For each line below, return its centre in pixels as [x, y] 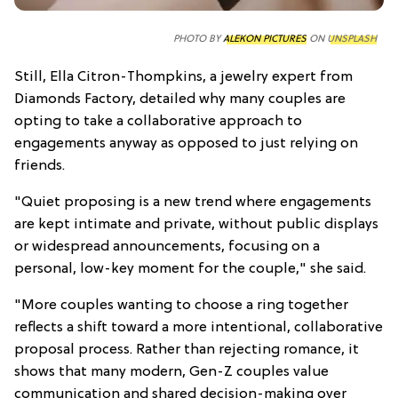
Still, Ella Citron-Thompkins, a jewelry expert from [183, 77]
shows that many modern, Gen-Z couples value [171, 372]
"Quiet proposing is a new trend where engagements [193, 202]
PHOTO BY [198, 39]
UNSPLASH [352, 39]
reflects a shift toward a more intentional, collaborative [199, 327]
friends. [40, 166]
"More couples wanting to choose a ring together [181, 305]
